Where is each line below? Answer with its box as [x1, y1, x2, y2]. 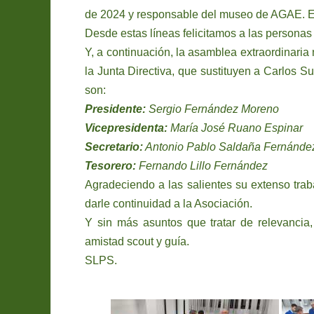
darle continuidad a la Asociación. [85, 198, 252, 210]
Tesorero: [85, 160, 136, 172]
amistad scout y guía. [85, 235, 189, 247]
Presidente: [85, 103, 146, 115]
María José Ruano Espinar [168, 122, 303, 134]
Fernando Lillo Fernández [136, 160, 268, 172]
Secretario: [85, 141, 143, 153]
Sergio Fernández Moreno [146, 103, 279, 115]
